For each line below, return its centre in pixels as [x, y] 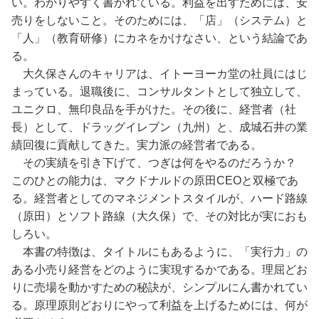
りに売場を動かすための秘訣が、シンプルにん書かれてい [159, 287]
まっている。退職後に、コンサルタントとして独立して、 [159, 91]
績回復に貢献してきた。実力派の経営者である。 [137, 145]
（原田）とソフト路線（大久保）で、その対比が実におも [159, 216]
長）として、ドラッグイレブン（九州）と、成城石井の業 [159, 127]
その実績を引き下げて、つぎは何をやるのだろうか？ [159, 163]
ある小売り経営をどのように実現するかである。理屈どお [159, 270]
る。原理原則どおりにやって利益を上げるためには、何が [159, 305]
